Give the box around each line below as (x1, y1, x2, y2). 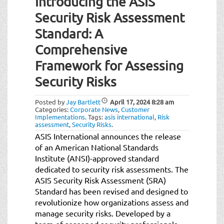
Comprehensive (35, 41, 127, 57)
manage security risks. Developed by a (35, 207, 170, 218)
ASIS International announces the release (35, 130, 181, 141)
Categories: (35, 104, 70, 113)
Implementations (35, 112, 85, 121)
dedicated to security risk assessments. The (35, 163, 188, 174)
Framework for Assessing (35, 57, 183, 73)
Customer (121, 104, 149, 113)
